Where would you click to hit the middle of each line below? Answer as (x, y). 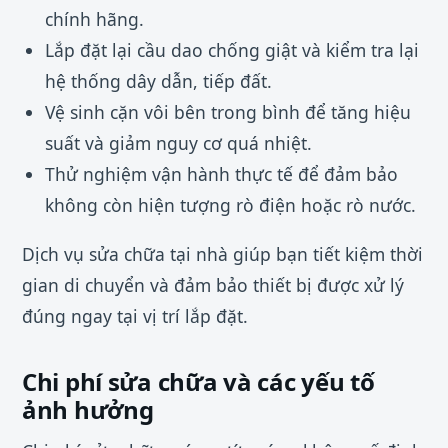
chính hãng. (94, 19)
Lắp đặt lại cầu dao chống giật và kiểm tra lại (231, 50)
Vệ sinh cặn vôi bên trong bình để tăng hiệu (227, 112)
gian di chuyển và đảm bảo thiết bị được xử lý (213, 284)
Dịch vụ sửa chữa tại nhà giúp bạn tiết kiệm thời (222, 253)
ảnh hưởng (88, 409)
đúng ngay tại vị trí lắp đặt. (135, 315)
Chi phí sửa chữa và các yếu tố (198, 381)
